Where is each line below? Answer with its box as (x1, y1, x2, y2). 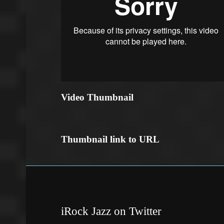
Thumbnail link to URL (61, 134, 159, 144)
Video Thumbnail (61, 92, 133, 102)
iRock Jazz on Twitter (61, 205, 161, 217)
